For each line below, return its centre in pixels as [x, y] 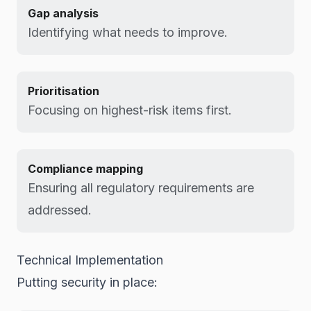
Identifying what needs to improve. [128, 32]
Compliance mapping [85, 169]
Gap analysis [63, 13]
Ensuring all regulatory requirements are [141, 188]
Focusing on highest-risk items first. [130, 110]
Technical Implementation [90, 260]
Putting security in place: [87, 282]
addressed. [60, 210]
